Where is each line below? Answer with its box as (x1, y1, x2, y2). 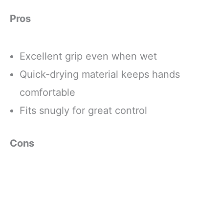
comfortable (20, 86, 75, 98)
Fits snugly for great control (20, 104, 147, 116)
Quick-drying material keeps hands (20, 68, 180, 80)
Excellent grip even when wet (20, 50, 157, 62)
